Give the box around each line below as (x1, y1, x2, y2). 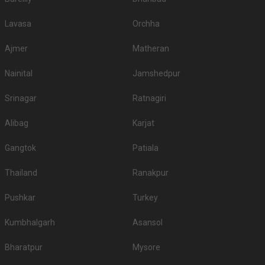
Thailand (5, 168, 37, 178)
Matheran (132, 44, 169, 54)
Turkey (132, 193, 158, 203)
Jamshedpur (132, 69, 180, 79)
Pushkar (5, 193, 35, 203)
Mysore (132, 243, 160, 253)
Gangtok (5, 143, 36, 153)
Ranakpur (132, 168, 169, 178)
